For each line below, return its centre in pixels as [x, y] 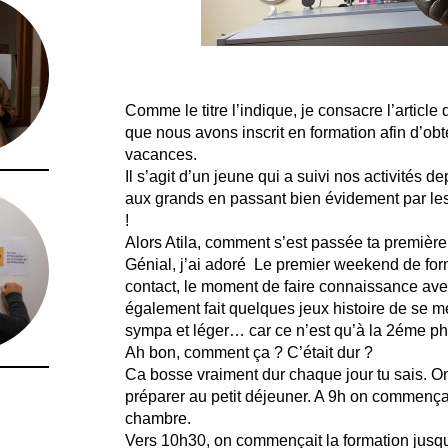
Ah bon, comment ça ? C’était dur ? [248, 352]
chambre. [157, 418]
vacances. [160, 154]
